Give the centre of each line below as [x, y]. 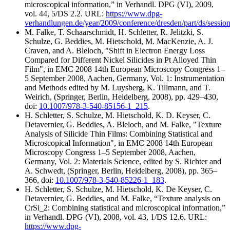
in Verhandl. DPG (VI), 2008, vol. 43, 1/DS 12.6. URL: [116, 217]
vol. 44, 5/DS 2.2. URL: [65, 13]
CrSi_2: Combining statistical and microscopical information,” [125, 207]
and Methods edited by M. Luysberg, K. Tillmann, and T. [118, 87]
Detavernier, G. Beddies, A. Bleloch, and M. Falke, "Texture [123, 124]
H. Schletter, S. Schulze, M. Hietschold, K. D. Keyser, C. [118, 115]
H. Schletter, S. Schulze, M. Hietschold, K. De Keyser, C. [118, 189]
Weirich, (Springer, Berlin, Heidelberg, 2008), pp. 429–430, [121, 97]
